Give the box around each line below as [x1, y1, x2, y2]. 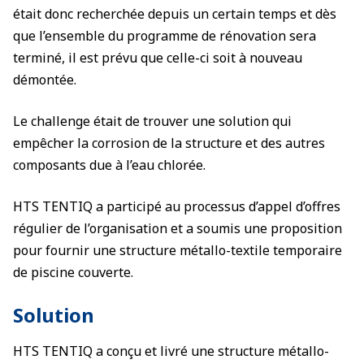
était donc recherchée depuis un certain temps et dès [13, 5, 336, 23]
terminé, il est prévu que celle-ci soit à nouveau [13, 49, 302, 67]
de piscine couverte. [13, 263, 133, 281]
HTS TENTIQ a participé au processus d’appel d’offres [13, 197, 340, 215]
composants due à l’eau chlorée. [13, 156, 206, 174]
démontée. [13, 71, 76, 89]
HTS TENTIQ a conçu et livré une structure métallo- [13, 342, 329, 360]
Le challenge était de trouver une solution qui [13, 112, 292, 130]
